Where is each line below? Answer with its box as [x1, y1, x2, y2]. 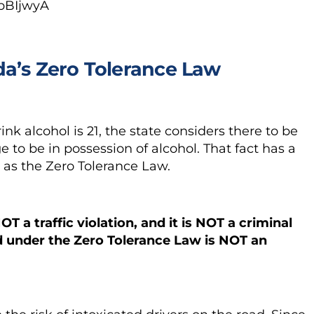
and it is [141, 215, 196, 231]
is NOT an [205, 233, 267, 249]
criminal [239, 215, 292, 231]
